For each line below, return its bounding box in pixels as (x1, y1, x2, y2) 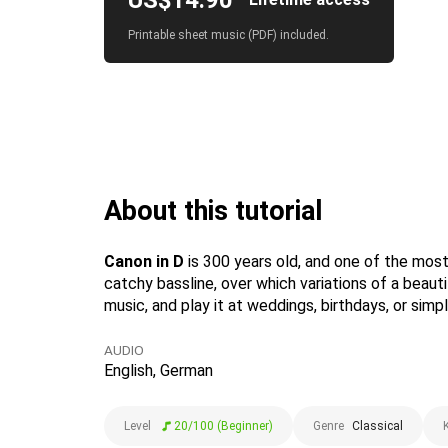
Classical (352, 419, 403, 433)
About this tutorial (104, 195, 323, 227)
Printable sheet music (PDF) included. (128, 28, 329, 42)
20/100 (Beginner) (174, 419, 273, 433)
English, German (104, 361, 213, 380)
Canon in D (104, 252, 184, 271)
